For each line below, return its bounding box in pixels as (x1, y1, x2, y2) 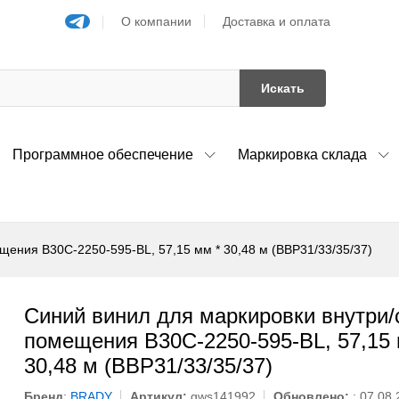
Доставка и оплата (223, 13, 331, 28)
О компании (121, 13, 192, 28)
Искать (261, 80, 305, 95)
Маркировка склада (238, 146, 367, 162)
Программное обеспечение (12, 146, 193, 162)
